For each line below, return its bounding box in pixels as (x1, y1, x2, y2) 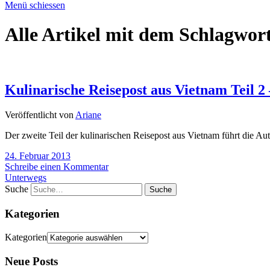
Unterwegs (5, 172, 46, 183)
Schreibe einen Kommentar (5, 162, 108, 172)
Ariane (75, 110, 101, 121)
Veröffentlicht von (5, 110, 75, 121)
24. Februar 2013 (5, 151, 71, 162)
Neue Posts (5, 254, 58, 268)
